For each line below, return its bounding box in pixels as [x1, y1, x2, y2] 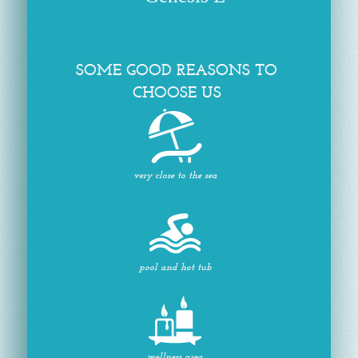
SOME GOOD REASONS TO [76, 63, 278, 80]
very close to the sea [133, 171, 217, 181]
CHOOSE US [132, 86, 221, 102]
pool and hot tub [138, 263, 212, 273]
